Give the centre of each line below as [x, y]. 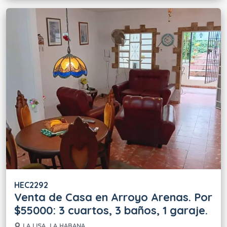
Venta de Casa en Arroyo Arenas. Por [113, 197]
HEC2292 [31, 185]
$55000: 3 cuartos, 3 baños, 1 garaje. [111, 210]
